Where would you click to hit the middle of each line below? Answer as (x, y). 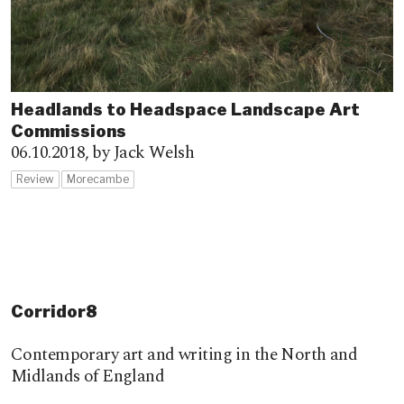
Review (35, 179)
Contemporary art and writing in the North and (184, 354)
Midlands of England (88, 376)
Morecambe (98, 179)
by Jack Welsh (143, 152)
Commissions (69, 131)
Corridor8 (54, 311)
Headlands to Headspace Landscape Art (185, 109)
